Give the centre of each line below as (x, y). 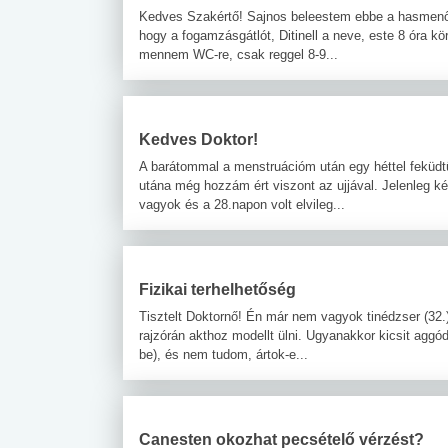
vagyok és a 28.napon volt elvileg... (242, 204)
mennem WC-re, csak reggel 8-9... (238, 54)
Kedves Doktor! (198, 139)
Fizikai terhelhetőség (217, 289)
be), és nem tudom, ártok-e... (223, 354)
